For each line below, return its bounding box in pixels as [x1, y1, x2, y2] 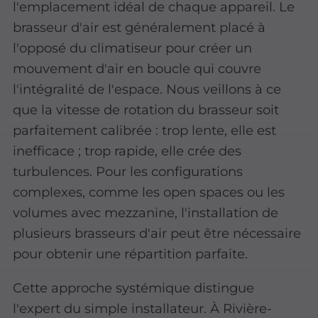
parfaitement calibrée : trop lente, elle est [13, 122, 277, 139]
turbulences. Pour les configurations [13, 163, 243, 180]
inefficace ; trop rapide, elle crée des [13, 143, 242, 160]
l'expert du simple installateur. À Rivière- [13, 300, 273, 317]
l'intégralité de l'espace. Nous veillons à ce [13, 81, 282, 98]
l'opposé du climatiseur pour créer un [13, 40, 253, 57]
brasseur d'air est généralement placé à [13, 19, 266, 36]
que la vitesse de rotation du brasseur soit [13, 102, 280, 119]
